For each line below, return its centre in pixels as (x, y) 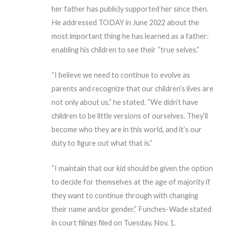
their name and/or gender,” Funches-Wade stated (132, 209)
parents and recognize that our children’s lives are (133, 88)
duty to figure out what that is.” (102, 143)
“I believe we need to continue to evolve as (121, 75)
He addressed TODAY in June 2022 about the (126, 22)
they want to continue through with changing (125, 196)
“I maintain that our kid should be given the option (132, 168)
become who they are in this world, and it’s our (127, 129)
